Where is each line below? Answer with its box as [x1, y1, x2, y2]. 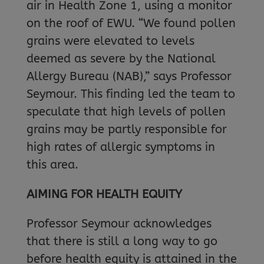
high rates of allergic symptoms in [26, 140, 215, 154]
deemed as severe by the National [26, 52, 216, 65]
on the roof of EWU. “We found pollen [26, 16, 236, 30]
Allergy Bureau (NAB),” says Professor [26, 70, 232, 83]
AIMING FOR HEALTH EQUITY [26, 187, 182, 201]
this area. [26, 158, 78, 171]
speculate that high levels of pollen [26, 105, 226, 118]
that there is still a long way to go [26, 235, 217, 248]
